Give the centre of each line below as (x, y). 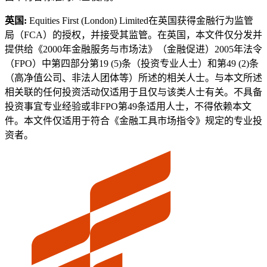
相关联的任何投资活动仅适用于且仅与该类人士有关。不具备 (133, 92)
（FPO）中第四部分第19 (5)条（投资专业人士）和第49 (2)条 (132, 64)
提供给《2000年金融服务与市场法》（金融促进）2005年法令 (133, 49)
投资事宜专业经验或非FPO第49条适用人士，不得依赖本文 (128, 107)
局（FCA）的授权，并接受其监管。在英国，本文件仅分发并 (133, 35)
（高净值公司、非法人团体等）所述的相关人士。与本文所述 (133, 78)
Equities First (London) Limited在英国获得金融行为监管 (141, 21)
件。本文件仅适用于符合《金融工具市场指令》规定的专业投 (133, 121)
